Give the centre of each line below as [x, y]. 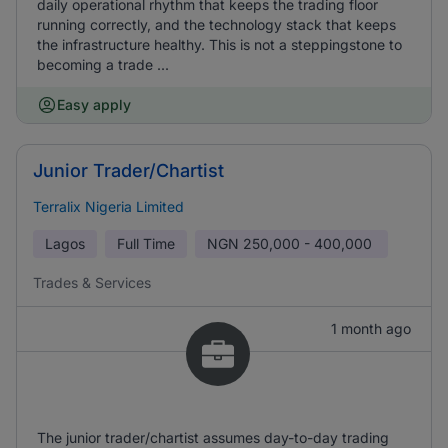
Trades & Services [92, 282]
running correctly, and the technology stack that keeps [216, 24]
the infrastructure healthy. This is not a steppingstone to [219, 44]
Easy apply [94, 104]
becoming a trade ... [103, 64]
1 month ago [371, 328]
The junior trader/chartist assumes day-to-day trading [213, 437]
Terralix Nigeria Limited [108, 206]
